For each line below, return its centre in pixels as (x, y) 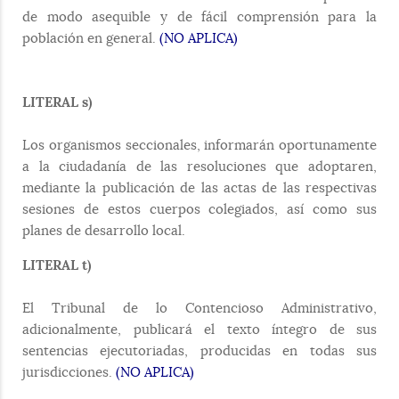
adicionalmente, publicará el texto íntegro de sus (199, 329)
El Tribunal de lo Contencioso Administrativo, (199, 308)
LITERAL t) (57, 265)
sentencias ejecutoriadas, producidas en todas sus (199, 350)
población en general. (91, 38)
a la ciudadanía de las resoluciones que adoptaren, (199, 166)
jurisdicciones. (69, 372)
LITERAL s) (57, 102)
